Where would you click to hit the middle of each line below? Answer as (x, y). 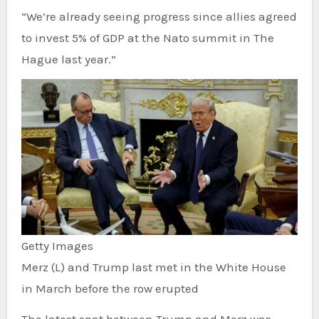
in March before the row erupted (110, 288)
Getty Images (57, 245)
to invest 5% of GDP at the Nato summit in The (147, 38)
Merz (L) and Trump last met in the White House (153, 267)
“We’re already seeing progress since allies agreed (159, 17)
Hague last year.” (68, 59)
